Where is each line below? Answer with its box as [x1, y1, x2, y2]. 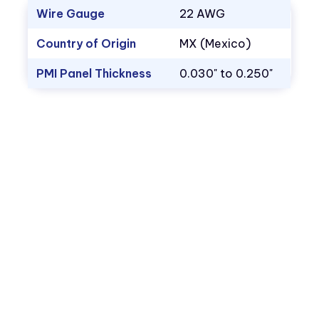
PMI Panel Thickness [36, 66, 152, 81]
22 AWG [179, 6, 226, 21]
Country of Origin [36, 36, 137, 51]
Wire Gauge [36, 6, 105, 21]
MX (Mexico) [179, 36, 251, 51]
